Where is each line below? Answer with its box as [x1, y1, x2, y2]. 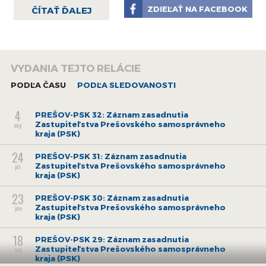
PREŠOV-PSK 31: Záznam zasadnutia [35, 151, 187, 161]
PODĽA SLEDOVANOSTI [77, 80, 176, 90]
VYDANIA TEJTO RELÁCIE [10, 61, 141, 74]
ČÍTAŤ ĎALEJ [31, 4, 91, 15]
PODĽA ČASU [10, 80, 66, 90]
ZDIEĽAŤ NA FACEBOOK [147, 4, 248, 14]
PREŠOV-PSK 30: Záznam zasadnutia [35, 192, 189, 202]
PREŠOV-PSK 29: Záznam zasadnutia [35, 234, 189, 244]
